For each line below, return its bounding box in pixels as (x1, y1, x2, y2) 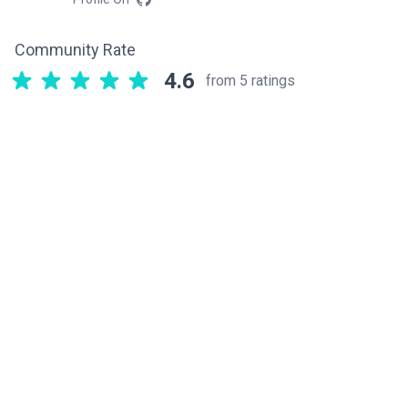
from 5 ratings (206, 72, 295, 90)
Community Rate (15, 40, 136, 60)
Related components (15, 134, 219, 160)
